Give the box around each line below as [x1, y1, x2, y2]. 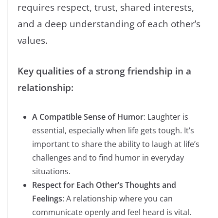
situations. [32, 165, 71, 177]
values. [18, 34, 48, 47]
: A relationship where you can [62, 193, 173, 204]
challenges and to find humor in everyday [32, 152, 184, 163]
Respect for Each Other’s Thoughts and [32, 179, 176, 190]
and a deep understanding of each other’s [18, 17, 200, 31]
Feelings [32, 193, 62, 204]
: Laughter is [144, 111, 188, 122]
